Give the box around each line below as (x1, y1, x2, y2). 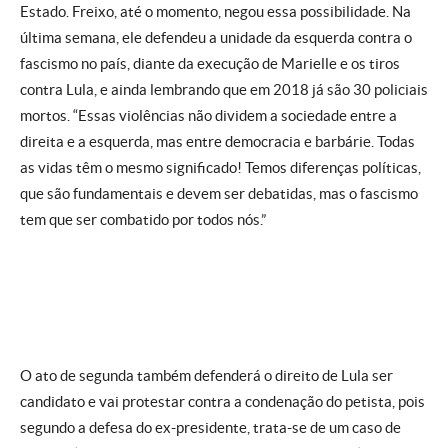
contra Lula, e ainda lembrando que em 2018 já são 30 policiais (20, 81, 428, 98)
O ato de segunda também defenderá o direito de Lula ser (20, 367, 393, 384)
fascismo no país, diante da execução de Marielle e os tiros (20, 55, 400, 72)
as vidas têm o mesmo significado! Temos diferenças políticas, (20, 159, 421, 176)
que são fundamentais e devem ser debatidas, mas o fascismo (20, 185, 418, 202)
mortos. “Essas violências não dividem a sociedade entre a (20, 107, 397, 124)
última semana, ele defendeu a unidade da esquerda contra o (20, 29, 412, 46)
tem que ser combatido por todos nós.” (20, 211, 266, 228)
